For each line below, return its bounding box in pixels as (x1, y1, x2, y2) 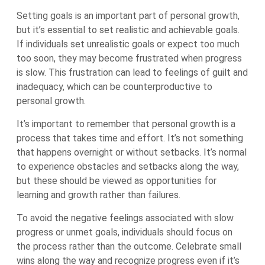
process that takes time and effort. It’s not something (17, 132, 243, 144)
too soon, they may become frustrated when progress (17, 53, 242, 64)
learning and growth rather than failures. (17, 189, 180, 201)
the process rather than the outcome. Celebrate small (17, 241, 241, 252)
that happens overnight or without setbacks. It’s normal (17, 147, 247, 158)
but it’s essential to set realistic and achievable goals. (17, 24, 240, 35)
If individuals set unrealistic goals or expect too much (17, 38, 240, 50)
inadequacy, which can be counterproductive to (17, 81, 212, 92)
